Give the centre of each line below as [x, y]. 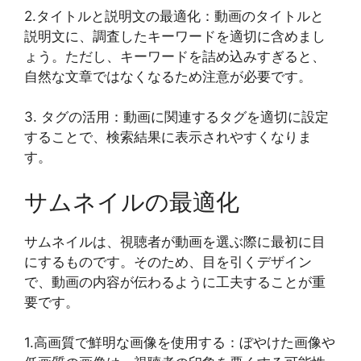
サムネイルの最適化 [132, 201]
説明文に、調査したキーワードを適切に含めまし [175, 36]
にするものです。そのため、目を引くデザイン [168, 261]
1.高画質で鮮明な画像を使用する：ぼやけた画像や [180, 343]
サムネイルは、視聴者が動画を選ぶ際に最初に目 [175, 241]
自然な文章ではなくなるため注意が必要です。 [168, 76]
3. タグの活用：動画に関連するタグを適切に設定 [176, 117]
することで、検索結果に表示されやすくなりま [168, 137]
